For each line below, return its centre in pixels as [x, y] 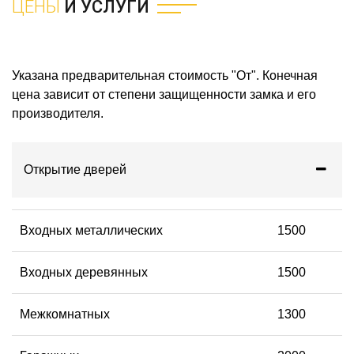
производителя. [58, 113]
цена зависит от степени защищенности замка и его [164, 94]
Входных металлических [91, 230]
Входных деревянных [84, 272]
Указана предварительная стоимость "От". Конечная [165, 75]
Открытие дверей [75, 169]
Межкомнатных [65, 314]
